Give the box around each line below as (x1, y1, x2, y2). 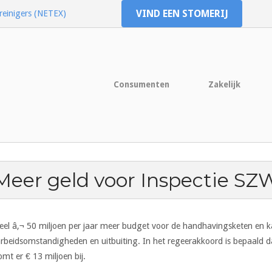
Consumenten (114, 80, 169, 90)
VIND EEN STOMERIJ (135, 8, 228, 19)
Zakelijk (208, 80, 240, 90)
